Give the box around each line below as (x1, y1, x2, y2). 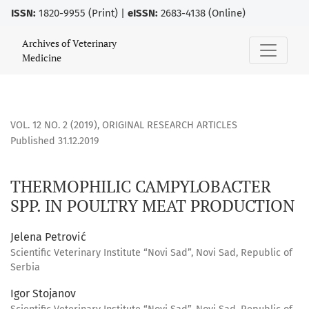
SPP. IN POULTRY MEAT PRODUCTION (10, 195, 295, 217)
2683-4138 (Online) (158, 7, 246, 19)
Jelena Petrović (10, 230, 86, 244)
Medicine (22, 51, 61, 64)
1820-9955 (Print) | (36, 7, 128, 19)
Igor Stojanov (10, 287, 76, 301)
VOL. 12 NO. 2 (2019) (10, 119, 97, 132)
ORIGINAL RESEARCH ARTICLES (102, 119, 237, 132)
